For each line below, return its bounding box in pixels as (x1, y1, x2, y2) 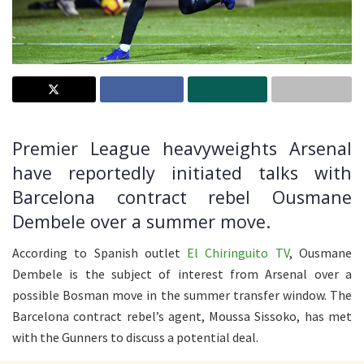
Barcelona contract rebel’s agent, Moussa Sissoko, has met (12, 308, 352, 325)
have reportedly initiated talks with (12, 160, 352, 184)
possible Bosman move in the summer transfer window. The (12, 287, 352, 304)
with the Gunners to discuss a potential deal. (12, 329, 258, 346)
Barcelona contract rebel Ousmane (12, 184, 352, 209)
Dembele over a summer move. (12, 209, 271, 233)
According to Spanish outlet (12, 245, 188, 262)
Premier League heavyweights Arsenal (12, 136, 352, 160)
